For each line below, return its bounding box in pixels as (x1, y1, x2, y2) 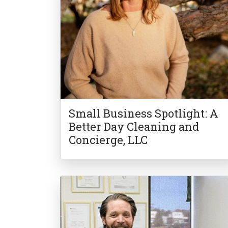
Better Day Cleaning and (69, 119, 199, 134)
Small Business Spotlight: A (69, 106, 219, 121)
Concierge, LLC (69, 132, 148, 148)
